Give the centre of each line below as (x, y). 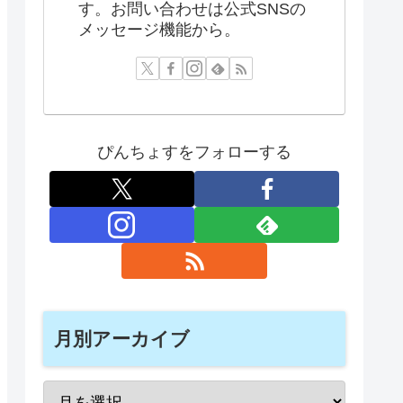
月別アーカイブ (122, 339)
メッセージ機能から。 (159, 29)
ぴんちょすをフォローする (194, 152)
